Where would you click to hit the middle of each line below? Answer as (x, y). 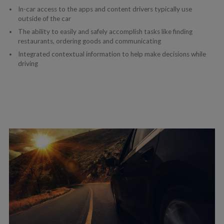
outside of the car (44, 19)
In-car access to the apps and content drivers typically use (105, 9)
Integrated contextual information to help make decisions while (112, 54)
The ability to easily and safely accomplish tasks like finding (105, 31)
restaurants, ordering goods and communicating (89, 41)
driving (28, 63)
